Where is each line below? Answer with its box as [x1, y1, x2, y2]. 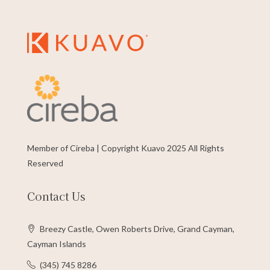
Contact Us [27, 188, 85, 204]
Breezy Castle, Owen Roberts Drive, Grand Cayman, [38, 224, 234, 234]
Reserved [27, 158, 63, 169]
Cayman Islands [27, 239, 86, 250]
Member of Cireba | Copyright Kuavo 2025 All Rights [27, 143, 224, 154]
